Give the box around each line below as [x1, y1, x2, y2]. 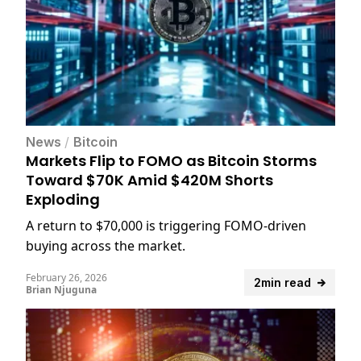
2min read [254, 276, 311, 290]
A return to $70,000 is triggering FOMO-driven [26, 217, 306, 235]
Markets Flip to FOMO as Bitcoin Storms [26, 151, 317, 172]
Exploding [26, 189, 100, 210]
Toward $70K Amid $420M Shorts [26, 170, 273, 191]
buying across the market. [26, 237, 185, 255]
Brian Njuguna [26, 283, 97, 297]
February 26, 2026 [26, 271, 107, 285]
